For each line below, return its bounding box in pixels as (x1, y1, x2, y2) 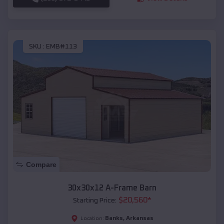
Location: (80, 216, 104, 221)
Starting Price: (72, 197, 116, 204)
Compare (26, 160, 56, 169)
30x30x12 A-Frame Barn (67, 184, 156, 192)
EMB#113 (46, 43, 77, 50)
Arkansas (125, 215, 153, 222)
